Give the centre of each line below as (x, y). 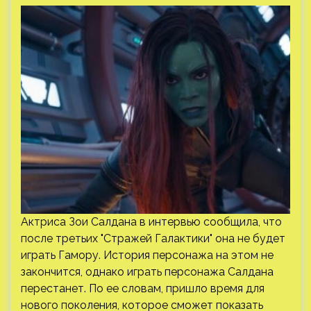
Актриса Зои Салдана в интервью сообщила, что (151, 222)
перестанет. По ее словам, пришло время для (143, 288)
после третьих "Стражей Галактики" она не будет (153, 238)
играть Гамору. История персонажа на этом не (147, 255)
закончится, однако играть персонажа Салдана (147, 272)
